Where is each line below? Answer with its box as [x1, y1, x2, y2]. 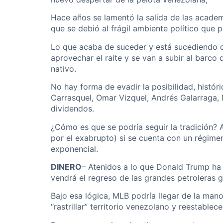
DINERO [51, 161, 82, 172]
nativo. [51, 63, 76, 74]
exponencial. [51, 143, 98, 154]
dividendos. [51, 104, 94, 114]
